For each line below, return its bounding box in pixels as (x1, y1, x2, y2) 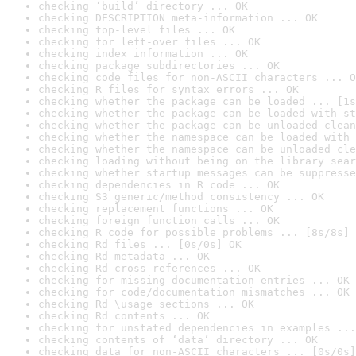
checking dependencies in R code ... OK (38, 179, 280, 191)
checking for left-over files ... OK (38, 36, 261, 48)
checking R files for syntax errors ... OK (38, 83, 299, 95)
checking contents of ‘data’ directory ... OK (38, 334, 318, 346)
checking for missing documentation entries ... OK (38, 274, 350, 286)
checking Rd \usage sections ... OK (38, 298, 254, 310)
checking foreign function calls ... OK (38, 215, 280, 226)
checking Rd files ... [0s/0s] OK (38, 238, 242, 250)
